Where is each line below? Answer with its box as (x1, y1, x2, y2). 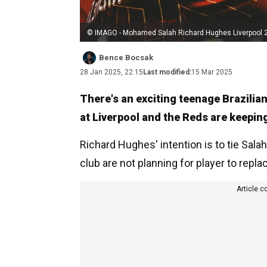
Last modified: (143, 67, 191, 76)
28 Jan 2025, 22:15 (80, 67, 143, 76)
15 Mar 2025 (191, 67, 232, 76)
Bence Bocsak (99, 52, 153, 62)
